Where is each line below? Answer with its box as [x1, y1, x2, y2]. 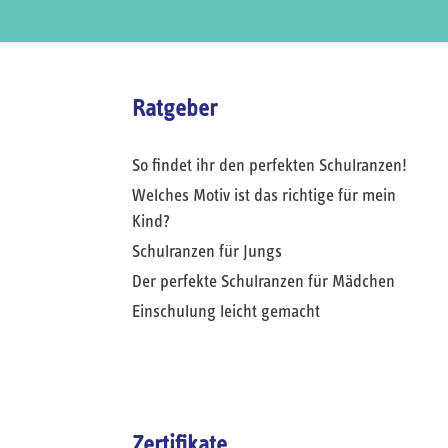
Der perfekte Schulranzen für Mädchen [132, 273, 395, 291]
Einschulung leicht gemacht [132, 303, 320, 321]
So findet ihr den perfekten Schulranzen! [132, 157, 407, 175]
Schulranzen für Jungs [132, 243, 282, 261]
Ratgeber [132, 97, 217, 121]
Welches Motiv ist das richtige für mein [132, 187, 396, 205]
